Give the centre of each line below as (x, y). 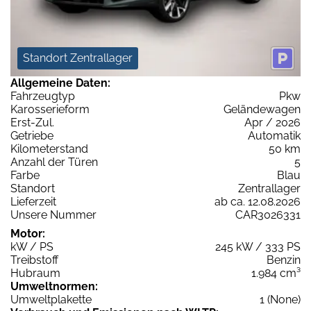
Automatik (274, 136)
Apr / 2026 (272, 123)
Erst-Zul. (32, 123)
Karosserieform (50, 110)
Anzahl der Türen (54, 162)
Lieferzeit (33, 202)
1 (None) (280, 300)
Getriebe (32, 136)
